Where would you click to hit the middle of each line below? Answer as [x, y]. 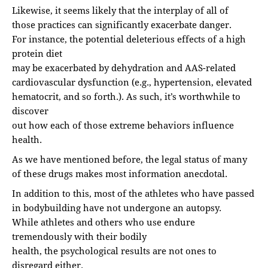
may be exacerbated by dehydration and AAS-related [124, 67]
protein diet [37, 53]
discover [30, 110]
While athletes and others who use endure [103, 222]
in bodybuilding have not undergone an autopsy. [117, 207]
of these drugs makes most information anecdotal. [120, 173]
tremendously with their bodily [79, 236]
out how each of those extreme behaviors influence [123, 125]
